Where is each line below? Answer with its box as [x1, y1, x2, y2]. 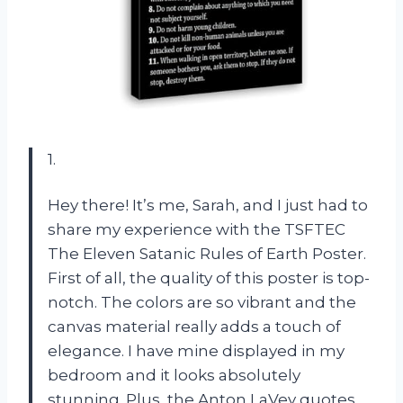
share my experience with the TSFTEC [48, 219, 345, 238]
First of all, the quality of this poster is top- [48, 268, 370, 287]
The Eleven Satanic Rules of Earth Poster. [48, 244, 366, 263]
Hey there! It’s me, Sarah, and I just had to [48, 195, 368, 214]
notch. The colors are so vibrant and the [48, 292, 356, 311]
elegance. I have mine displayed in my [48, 341, 345, 360]
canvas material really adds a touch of [48, 317, 341, 336]
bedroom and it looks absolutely [48, 365, 300, 384]
